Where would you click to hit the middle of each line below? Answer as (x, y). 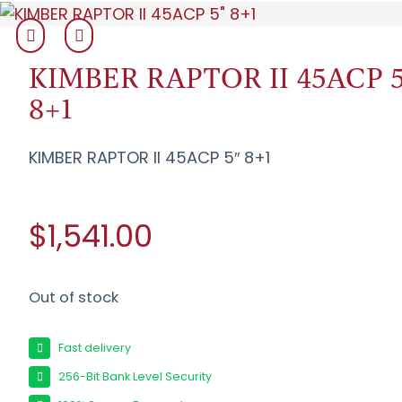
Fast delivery (95, 347)
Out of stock (74, 298)
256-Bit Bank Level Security (135, 376)
